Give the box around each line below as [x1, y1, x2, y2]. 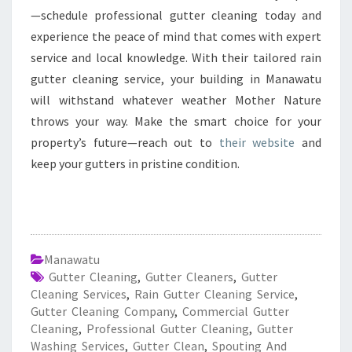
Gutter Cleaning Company [31, 303, 174, 319]
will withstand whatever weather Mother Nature [31, 92, 321, 108]
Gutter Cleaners [145, 269, 233, 284]
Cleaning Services [31, 286, 126, 302]
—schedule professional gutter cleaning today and [31, 7, 321, 23]
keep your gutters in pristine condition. [31, 156, 240, 171]
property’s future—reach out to [31, 134, 219, 150]
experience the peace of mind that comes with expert [31, 28, 321, 44]
